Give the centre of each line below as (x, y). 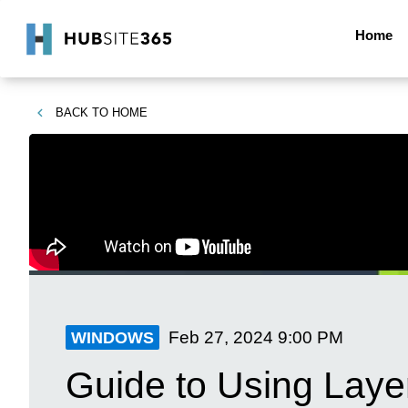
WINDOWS (112, 338)
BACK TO (82, 112)
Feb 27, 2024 (221, 337)
